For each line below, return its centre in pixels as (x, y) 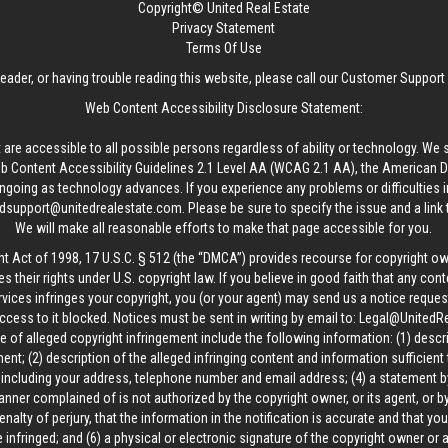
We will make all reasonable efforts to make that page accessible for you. (224, 228)
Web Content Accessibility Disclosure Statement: (223, 108)
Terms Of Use (223, 48)
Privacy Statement (224, 28)
